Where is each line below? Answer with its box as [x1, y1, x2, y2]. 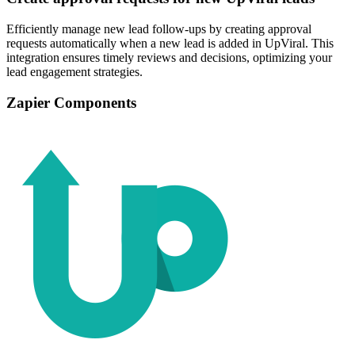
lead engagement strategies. [6, 64, 143, 78]
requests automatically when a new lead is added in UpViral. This [6, 36, 334, 50]
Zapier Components [6, 94, 136, 111]
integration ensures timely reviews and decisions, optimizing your [6, 50, 332, 64]
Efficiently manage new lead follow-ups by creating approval [6, 21, 311, 36]
